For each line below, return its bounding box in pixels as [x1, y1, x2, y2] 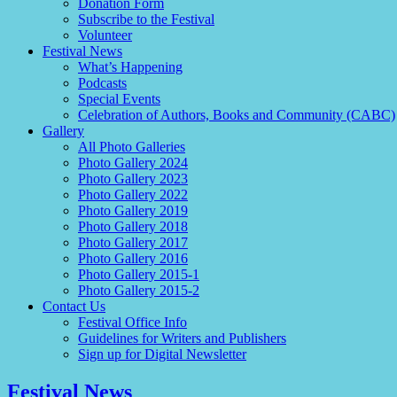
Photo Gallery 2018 [78, 219, 188, 234]
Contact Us [43, 299, 105, 314]
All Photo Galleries [78, 139, 185, 154]
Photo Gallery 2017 [78, 235, 188, 250]
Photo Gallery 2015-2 [78, 283, 199, 298]
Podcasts [78, 75, 127, 90]
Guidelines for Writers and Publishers [78, 331, 286, 346]
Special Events [78, 91, 160, 106]
